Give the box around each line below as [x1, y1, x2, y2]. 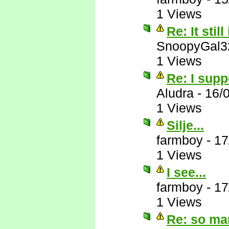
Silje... [167, 118, 204, 132]
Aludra [156, 86, 194, 100]
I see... [167, 165, 206, 179]
